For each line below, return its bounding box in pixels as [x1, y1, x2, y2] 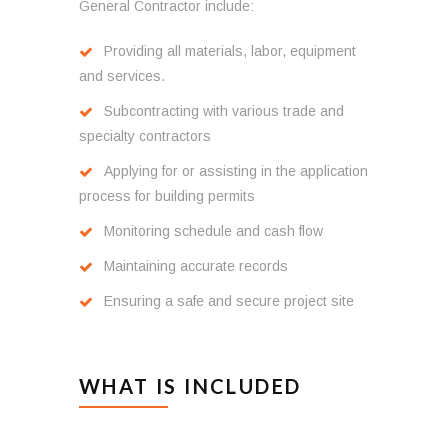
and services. [79, 67, 165, 84]
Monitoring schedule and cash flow [103, 222, 323, 239]
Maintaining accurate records [103, 257, 288, 274]
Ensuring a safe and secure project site [103, 292, 354, 309]
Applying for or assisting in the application [103, 162, 368, 179]
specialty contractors [79, 127, 211, 144]
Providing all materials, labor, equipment [103, 42, 356, 59]
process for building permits [79, 187, 255, 204]
